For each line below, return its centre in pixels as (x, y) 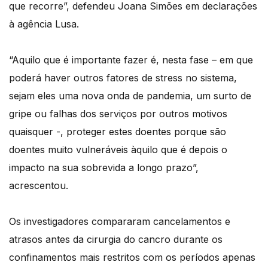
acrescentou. (39, 186)
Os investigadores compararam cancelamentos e (120, 222)
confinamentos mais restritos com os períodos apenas (132, 258)
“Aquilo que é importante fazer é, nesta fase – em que (131, 60)
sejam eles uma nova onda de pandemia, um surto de (130, 96)
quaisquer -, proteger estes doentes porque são (118, 132)
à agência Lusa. (44, 24)
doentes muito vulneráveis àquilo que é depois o (118, 150)
